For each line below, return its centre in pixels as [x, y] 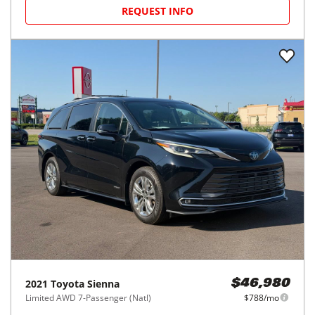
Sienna [103, 283]
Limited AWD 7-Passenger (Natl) [88, 297]
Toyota [67, 283]
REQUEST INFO [157, 11]
